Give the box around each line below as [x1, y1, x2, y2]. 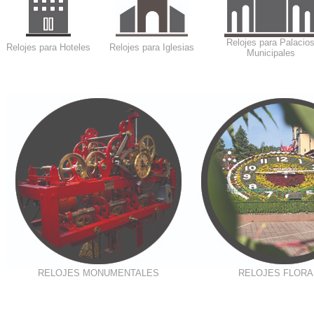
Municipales [246, 48, 295, 58]
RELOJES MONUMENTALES [38, 268, 159, 278]
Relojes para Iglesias [109, 42, 194, 53]
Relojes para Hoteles [6, 42, 90, 53]
